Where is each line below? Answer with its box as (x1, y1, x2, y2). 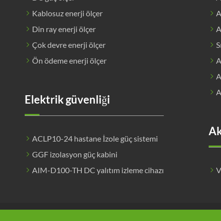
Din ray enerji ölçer (32, 24, 96, 34)
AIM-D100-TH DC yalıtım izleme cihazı (32, 165, 164, 175)
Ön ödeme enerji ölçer (32, 55, 107, 65)
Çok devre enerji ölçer (32, 39, 106, 49)
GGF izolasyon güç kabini (32, 149, 117, 159)
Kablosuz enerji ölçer (32, 8, 103, 18)
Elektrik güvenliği (25, 92, 110, 106)
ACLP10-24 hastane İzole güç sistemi (32, 133, 158, 143)
